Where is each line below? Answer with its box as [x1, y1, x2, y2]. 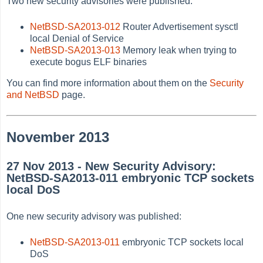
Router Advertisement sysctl [120, 22, 239, 32]
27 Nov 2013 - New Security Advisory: [6, 159, 217, 173]
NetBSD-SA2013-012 [30, 22, 121, 32]
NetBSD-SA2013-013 [30, 45, 121, 56]
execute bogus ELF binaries [30, 57, 147, 68]
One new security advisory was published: [6, 211, 182, 222]
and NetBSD [6, 90, 60, 100]
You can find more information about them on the [6, 78, 210, 89]
